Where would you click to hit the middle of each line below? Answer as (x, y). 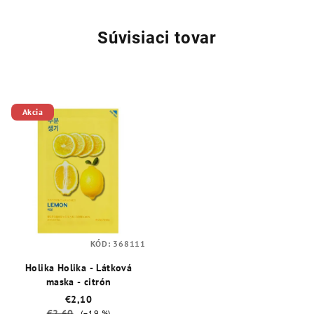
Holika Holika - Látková (78, 268)
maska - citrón (78, 282)
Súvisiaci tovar (157, 38)
